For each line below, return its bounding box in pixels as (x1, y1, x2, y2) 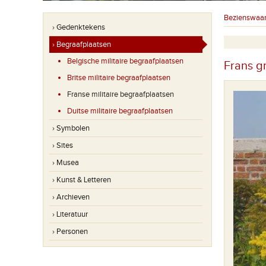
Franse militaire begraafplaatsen (67, 90, 174, 99)
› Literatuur (52, 210, 88, 219)
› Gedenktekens (52, 23, 105, 32)
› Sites (52, 141, 73, 150)
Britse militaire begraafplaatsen (67, 73, 170, 83)
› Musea (52, 158, 79, 167)
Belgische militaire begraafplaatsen (67, 56, 183, 66)
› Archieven (52, 192, 90, 202)
